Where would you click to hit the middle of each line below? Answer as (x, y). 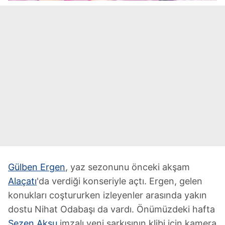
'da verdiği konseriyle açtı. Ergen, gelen (120, 181)
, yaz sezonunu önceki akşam (128, 167)
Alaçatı (22, 181)
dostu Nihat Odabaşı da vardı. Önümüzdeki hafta (111, 209)
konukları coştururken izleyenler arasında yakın (107, 195)
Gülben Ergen (37, 167)
